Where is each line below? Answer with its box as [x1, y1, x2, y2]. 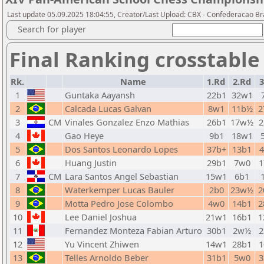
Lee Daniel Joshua [65, 211, 137, 223]
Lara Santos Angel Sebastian [65, 170, 179, 182]
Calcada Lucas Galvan [65, 103, 151, 114]
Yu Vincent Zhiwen [65, 238, 139, 250]
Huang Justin [65, 157, 117, 169]
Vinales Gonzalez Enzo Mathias [65, 116, 189, 128]
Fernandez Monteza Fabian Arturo [65, 225, 202, 236]
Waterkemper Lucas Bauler [65, 184, 174, 196]
